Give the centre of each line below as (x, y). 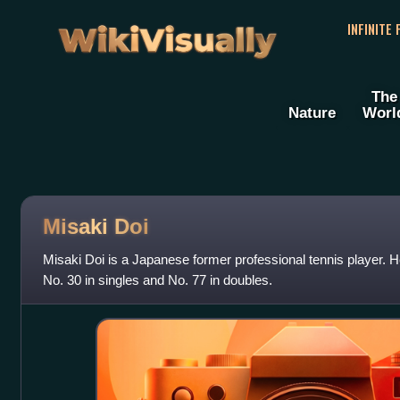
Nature (312, 113)
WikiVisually (167, 34)
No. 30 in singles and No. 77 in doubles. (157, 280)
